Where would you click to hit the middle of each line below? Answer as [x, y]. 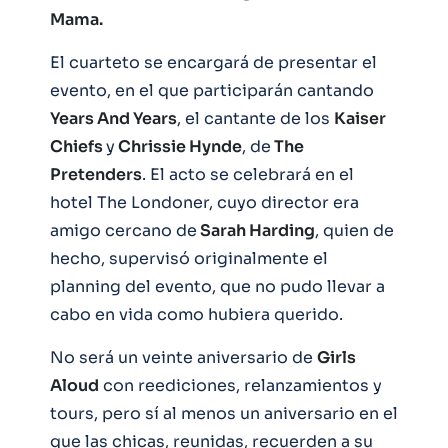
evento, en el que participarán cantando [212, 91]
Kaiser [360, 119]
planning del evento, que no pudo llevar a [217, 287]
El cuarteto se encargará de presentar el [213, 63]
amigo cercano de [123, 231]
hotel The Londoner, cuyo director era [204, 203]
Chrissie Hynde [178, 147]
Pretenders [96, 175]
